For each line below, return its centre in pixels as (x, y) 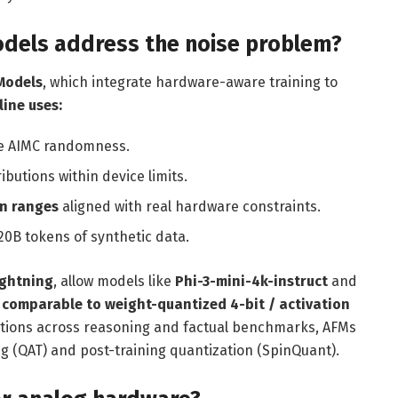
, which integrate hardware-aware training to (190, 83)
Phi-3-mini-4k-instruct (251, 282)
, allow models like (114, 282)
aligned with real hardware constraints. (190, 207)
